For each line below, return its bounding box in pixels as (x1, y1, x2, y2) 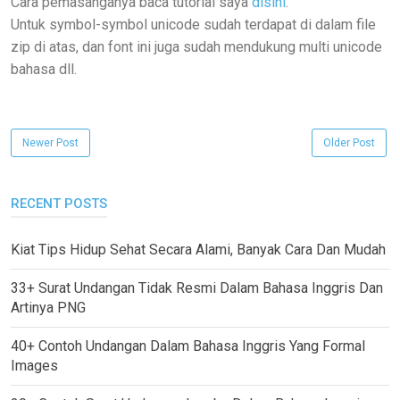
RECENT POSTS (11, 196, 107, 212)
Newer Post (22, 137, 79, 149)
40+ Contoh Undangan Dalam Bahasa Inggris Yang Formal (11, 337, 365, 354)
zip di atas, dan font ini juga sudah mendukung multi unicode (11, 38, 382, 55)
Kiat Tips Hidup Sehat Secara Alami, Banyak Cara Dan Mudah (11, 241, 386, 258)
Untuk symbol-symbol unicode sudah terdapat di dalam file (11, 16, 376, 33)
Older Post (323, 137, 375, 149)
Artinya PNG (11, 299, 86, 316)
